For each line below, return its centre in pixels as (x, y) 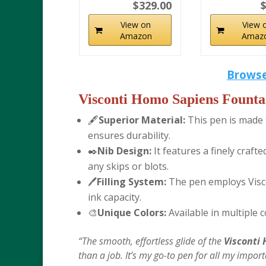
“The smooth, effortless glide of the (151, 241)
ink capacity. (115, 197)
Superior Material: (142, 120)
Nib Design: (124, 151)
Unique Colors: (132, 213)
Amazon (136, 36)
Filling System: (132, 182)
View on (136, 25)
